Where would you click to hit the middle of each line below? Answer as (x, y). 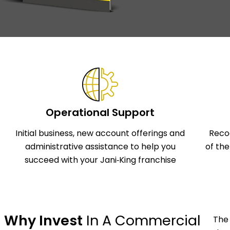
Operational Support (100, 113)
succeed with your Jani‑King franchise (100, 160)
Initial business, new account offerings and (100, 133)
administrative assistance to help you (100, 147)
